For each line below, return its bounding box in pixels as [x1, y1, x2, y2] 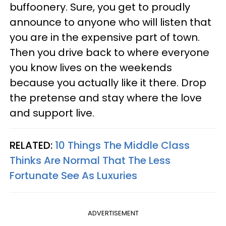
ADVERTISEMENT [87, 208, 139, 218]
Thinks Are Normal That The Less [10, 153, 171, 168]
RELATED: [10, 138, 55, 153]
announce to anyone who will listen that [10, 15, 211, 30]
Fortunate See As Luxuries [10, 168, 137, 183]
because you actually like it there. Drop [10, 76, 206, 90]
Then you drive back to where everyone [10, 45, 209, 60]
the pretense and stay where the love [10, 91, 202, 105]
